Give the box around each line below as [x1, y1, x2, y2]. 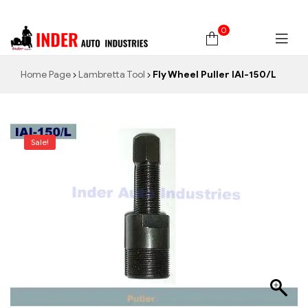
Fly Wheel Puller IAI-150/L [151, 69, 276, 80]
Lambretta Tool [78, 69, 145, 80]
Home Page [21, 69, 71, 80]
